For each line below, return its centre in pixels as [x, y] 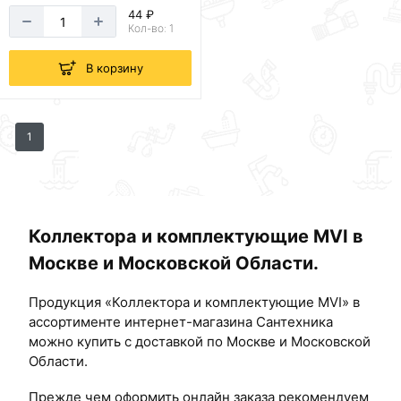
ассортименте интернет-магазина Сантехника [181, 322]
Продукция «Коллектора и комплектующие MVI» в [194, 303]
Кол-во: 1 [150, 29]
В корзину [115, 68]
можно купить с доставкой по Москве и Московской [200, 342]
